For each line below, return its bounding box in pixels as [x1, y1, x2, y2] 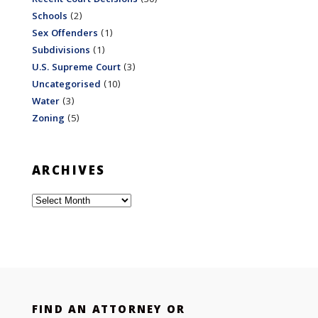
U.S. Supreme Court [31, 60, 121, 76]
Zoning [31, 111, 65, 127]
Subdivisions [31, 43, 90, 59]
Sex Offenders [31, 26, 98, 42]
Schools [31, 9, 67, 25]
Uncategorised [31, 77, 101, 93]
